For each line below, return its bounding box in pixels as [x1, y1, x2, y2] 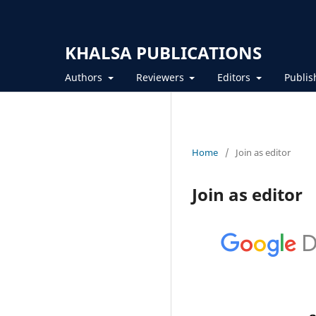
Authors [65, 70, 105, 84]
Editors [217, 70, 253, 84]
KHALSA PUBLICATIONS [65, 41, 262, 64]
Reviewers [135, 70, 187, 84]
